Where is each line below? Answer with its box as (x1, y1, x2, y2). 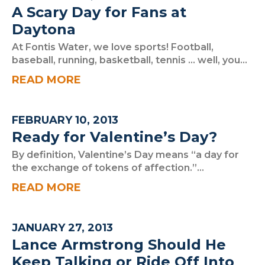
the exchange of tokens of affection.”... (12, 162, 204, 173)
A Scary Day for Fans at (12, 4, 186, 21)
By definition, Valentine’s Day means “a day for (12, 149, 239, 160)
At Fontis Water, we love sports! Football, (12, 41, 214, 53)
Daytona (12, 21, 76, 38)
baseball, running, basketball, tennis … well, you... (12, 54, 247, 66)
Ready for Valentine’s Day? (12, 128, 217, 146)
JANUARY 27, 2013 (12, 221, 113, 234)
